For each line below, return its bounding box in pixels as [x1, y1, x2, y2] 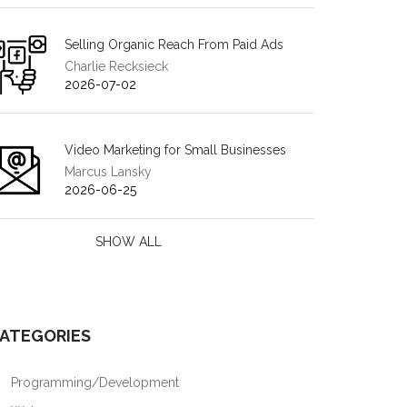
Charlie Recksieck [65, 59, 168, 74]
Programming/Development [7, 375, 179, 390]
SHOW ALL [95, 234, 163, 249]
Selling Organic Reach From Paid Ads [65, 37, 283, 52]
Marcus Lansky [65, 164, 152, 179]
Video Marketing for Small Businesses [65, 143, 286, 157]
